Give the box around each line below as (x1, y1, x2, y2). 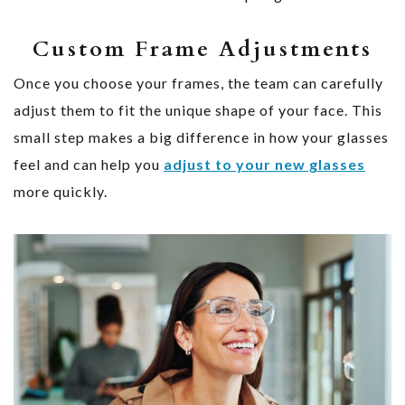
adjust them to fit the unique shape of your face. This (14, 100, 382, 118)
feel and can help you (14, 155, 164, 173)
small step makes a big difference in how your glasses (14, 127, 389, 146)
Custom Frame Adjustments (33, 33, 372, 64)
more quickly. (14, 182, 108, 200)
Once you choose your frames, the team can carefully (14, 73, 383, 91)
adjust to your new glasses (164, 155, 365, 173)
